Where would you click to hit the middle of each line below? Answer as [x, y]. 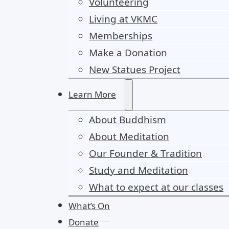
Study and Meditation [139, 170]
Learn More [93, 94]
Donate [84, 222]
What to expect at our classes [156, 187]
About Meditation [129, 137]
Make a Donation [128, 52]
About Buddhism [128, 120]
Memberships [121, 36]
